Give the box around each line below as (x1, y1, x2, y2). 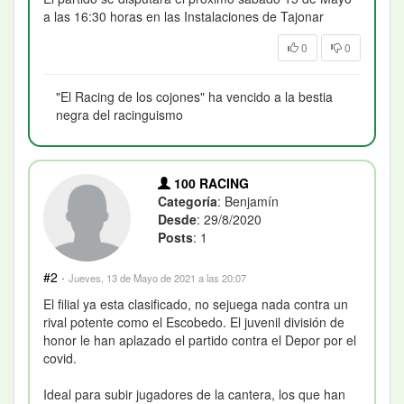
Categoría (158, 191, 218, 210)
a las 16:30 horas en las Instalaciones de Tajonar (43, 6, 324, 25)
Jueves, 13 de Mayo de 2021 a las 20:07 (69, 271, 246, 286)
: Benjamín (217, 191, 280, 210)
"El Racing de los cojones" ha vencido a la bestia (56, 87, 333, 106)
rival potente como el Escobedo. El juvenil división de (43, 313, 344, 332)
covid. (43, 349, 77, 368)
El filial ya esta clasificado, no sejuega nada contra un (43, 295, 348, 314)
